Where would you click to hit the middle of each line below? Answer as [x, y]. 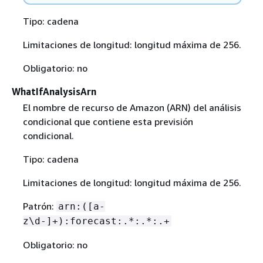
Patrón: [39, 206]
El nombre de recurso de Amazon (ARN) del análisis [132, 108]
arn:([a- [81, 207]
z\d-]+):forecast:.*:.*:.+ [96, 221]
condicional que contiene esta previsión [108, 122]
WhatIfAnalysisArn [54, 92]
